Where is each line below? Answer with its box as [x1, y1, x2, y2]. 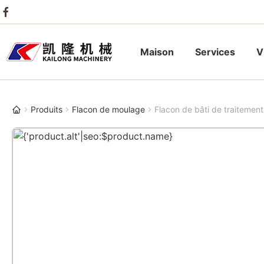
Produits [31, 104, 62, 114]
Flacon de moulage [72, 104, 145, 114]
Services [195, 46, 235, 58]
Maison [140, 46, 174, 58]
